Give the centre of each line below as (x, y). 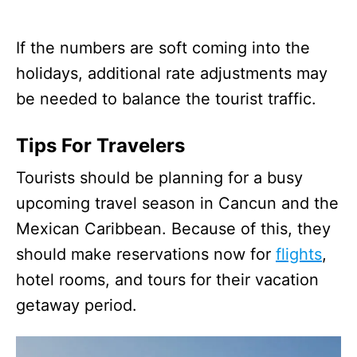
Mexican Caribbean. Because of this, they (173, 228)
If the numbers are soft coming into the (163, 47)
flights (299, 254)
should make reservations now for (146, 254)
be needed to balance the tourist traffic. (166, 98)
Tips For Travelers (100, 145)
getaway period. (76, 305)
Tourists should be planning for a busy (159, 177)
